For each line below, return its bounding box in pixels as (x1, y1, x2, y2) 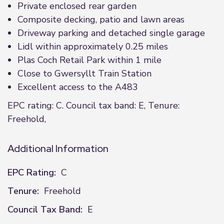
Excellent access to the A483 (17, 81, 138, 93)
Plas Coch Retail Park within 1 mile (17, 54, 161, 66)
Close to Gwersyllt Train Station (17, 67, 151, 79)
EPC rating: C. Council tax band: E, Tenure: (7, 99, 179, 111)
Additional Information (7, 142, 108, 155)
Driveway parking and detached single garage (17, 27, 205, 39)
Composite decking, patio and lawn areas (17, 13, 184, 25)
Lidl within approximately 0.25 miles (17, 40, 168, 52)
